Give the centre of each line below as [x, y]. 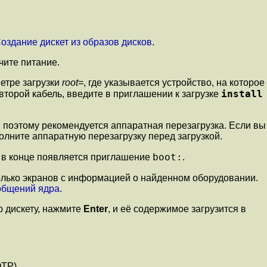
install [242, 94]
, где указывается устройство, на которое [174, 83]
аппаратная [137, 126]
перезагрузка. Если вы [215, 126]
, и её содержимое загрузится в [177, 209]
